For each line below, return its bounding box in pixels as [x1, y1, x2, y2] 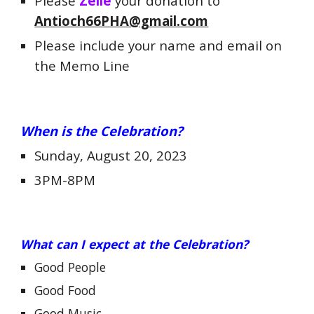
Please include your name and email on [34, 36, 282, 54]
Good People [34, 259, 107, 275]
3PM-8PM [34, 171, 96, 189]
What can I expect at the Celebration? [20, 235, 249, 252]
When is [20, 122, 72, 139]
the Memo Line [34, 57, 134, 74]
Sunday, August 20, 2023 [34, 146, 191, 164]
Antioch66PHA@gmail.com [34, 12, 209, 29]
